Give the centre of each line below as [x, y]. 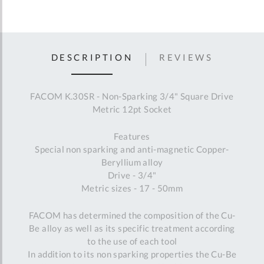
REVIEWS [186, 57]
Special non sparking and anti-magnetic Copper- [132, 149]
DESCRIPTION [92, 57]
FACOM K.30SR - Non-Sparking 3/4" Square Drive [132, 96]
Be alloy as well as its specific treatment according [132, 228]
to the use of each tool [132, 241]
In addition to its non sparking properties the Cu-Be [132, 254]
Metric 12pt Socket [132, 109]
